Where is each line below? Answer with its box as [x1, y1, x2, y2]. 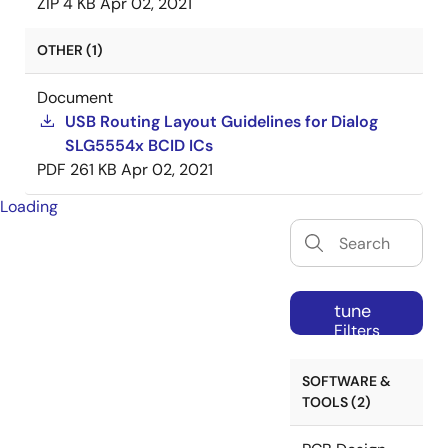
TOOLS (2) [302, 393, 371, 411]
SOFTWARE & [302, 372, 391, 390]
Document [37, 87, 113, 108]
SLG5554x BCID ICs [65, 135, 213, 156]
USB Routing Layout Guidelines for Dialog [65, 111, 378, 132]
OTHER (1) [37, 41, 103, 59]
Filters [333, 319, 380, 341]
